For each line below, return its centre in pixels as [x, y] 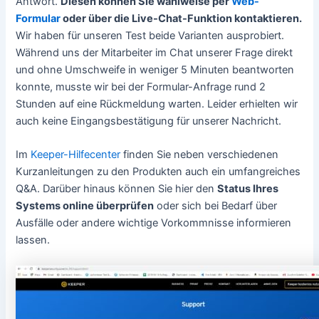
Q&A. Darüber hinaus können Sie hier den [117, 189]
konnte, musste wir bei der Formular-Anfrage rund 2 [141, 87]
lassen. [33, 240]
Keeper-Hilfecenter [76, 155]
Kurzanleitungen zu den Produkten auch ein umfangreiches [158, 172]
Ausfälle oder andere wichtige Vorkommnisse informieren [154, 223]
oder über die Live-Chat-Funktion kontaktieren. [182, 18]
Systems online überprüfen [85, 206]
